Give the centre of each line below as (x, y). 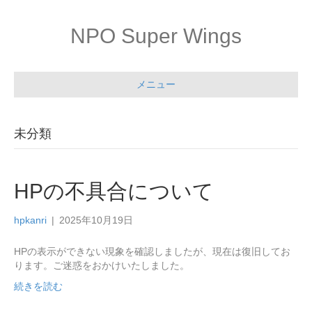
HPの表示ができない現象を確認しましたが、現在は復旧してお (152, 251)
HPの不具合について (114, 191)
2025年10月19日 (96, 220)
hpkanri (30, 220)
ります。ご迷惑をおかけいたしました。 (102, 265)
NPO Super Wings (156, 36)
